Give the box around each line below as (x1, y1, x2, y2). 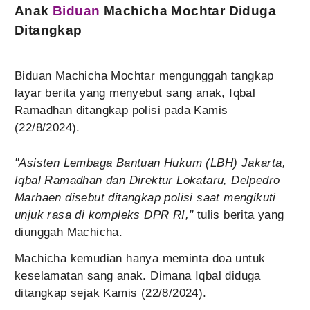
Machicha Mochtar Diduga (100, 3, 277, 18)
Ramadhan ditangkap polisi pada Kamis (15, 104, 228, 117)
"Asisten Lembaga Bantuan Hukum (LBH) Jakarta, (15, 156, 286, 170)
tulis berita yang (193, 208, 284, 221)
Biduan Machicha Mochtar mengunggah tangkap (15, 69, 274, 82)
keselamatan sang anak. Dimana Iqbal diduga (15, 269, 261, 282)
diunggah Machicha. (15, 226, 123, 239)
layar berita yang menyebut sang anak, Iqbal (15, 86, 256, 100)
